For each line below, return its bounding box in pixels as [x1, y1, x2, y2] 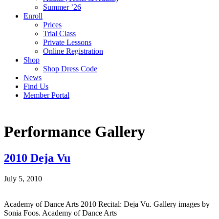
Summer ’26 [43, 3, 81, 11]
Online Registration [43, 47, 103, 55]
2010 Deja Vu [4, 151, 70, 164]
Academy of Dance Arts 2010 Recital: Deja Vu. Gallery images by [4, 199, 210, 208]
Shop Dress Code [43, 65, 97, 73]
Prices [43, 21, 62, 29]
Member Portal [23, 91, 69, 99]
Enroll [23, 12, 43, 20]
